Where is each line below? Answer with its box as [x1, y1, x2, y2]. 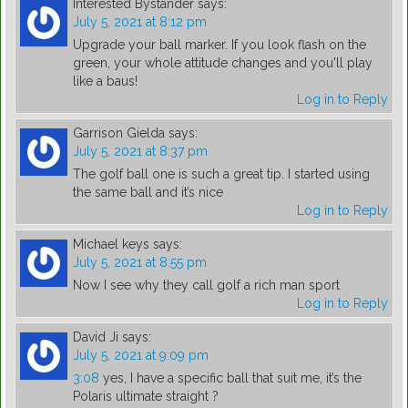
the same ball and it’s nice [73, 185, 223, 200]
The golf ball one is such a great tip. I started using [73, 167, 370, 182]
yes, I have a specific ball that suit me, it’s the [99, 371, 362, 386]
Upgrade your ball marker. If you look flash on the [73, 37, 366, 53]
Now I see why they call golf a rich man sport [73, 278, 340, 293]
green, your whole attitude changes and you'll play [73, 56, 372, 71]
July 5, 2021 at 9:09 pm [73, 348, 209, 363]
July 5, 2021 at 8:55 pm [73, 255, 207, 270]
